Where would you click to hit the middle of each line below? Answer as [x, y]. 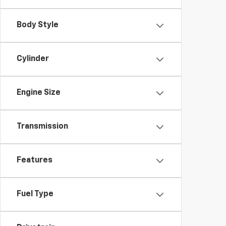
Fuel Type [35, 194]
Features [35, 160]
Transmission [42, 127]
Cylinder [33, 59]
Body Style [38, 25]
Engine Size [39, 93]
